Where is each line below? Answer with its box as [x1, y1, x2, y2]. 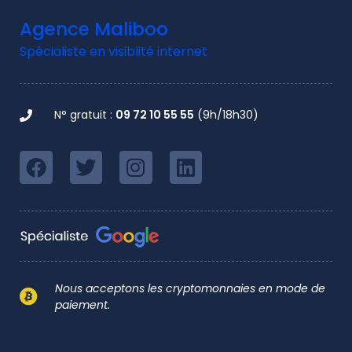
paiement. [54, 296, 110, 313]
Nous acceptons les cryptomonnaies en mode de [54, 280, 325, 296]
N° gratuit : [54, 107, 115, 123]
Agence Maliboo [20, 16, 168, 42]
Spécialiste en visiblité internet [20, 42, 207, 60]
